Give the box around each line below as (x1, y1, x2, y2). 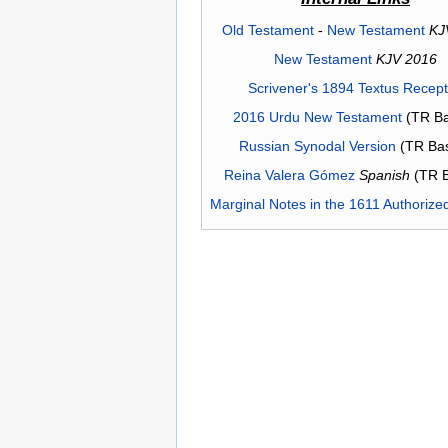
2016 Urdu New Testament (232, 108, 402, 125)
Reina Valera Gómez (224, 166, 355, 183)
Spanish (359, 166, 410, 183)
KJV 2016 (376, 50, 437, 67)
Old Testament (221, 21, 314, 38)
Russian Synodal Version (238, 137, 396, 154)
